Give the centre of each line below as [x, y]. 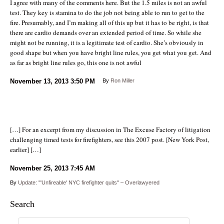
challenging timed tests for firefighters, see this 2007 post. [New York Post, [109, 139]
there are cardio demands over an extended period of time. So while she [106, 32]
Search [22, 204]
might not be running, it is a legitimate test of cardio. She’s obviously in [107, 42]
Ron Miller [122, 80]
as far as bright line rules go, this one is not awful [76, 62]
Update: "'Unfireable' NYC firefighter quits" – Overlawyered [89, 182]
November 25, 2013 [39, 168]
